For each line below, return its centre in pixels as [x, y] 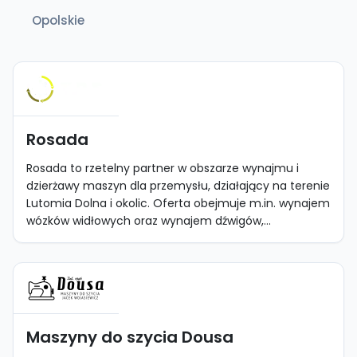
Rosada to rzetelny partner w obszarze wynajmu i [163, 168]
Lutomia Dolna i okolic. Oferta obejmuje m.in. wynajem [178, 203]
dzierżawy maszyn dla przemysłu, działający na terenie [178, 186]
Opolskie [58, 20]
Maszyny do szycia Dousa [130, 337]
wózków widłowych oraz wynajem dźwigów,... [149, 221]
